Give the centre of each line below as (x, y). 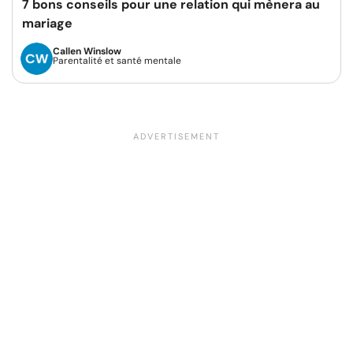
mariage (47, 23)
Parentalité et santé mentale (117, 60)
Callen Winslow (87, 51)
